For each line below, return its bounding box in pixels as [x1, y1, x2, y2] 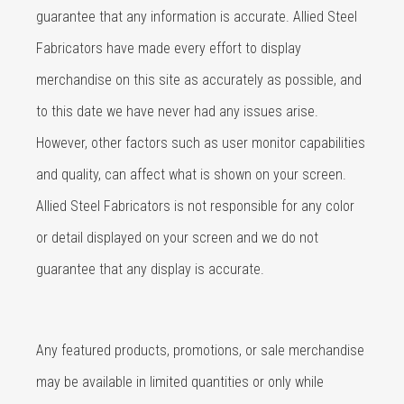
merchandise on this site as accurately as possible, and [36, 71, 362, 88]
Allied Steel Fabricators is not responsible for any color [36, 197, 354, 215]
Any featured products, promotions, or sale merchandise [36, 342, 364, 359]
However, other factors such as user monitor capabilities [36, 134, 365, 151]
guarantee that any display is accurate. [36, 261, 264, 278]
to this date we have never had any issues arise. [36, 103, 318, 120]
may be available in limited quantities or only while [36, 373, 324, 390]
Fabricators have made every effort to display [36, 40, 301, 57]
